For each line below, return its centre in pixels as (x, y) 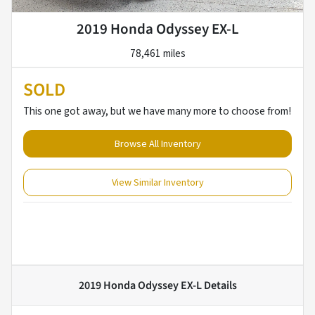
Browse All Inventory (157, 144)
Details (219, 286)
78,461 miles (157, 54)
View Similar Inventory (157, 183)
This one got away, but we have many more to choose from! (157, 111)
